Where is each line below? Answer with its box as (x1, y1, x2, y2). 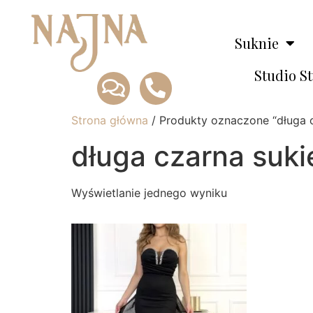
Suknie (234, 33, 279, 52)
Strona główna (71, 112, 148, 127)
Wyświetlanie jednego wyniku (71, 185, 227, 200)
